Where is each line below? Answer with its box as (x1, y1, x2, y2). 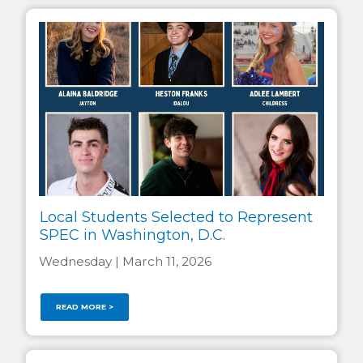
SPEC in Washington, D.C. (39, 226, 225, 245)
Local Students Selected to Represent (39, 208, 313, 227)
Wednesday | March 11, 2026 (39, 253, 211, 269)
